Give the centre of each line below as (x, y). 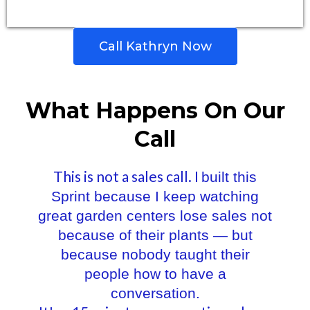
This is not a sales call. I (127, 176)
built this (229, 177)
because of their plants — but (155, 235)
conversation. (155, 293)
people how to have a (155, 274)
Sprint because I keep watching (155, 196)
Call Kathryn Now (155, 46)
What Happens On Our (155, 110)
